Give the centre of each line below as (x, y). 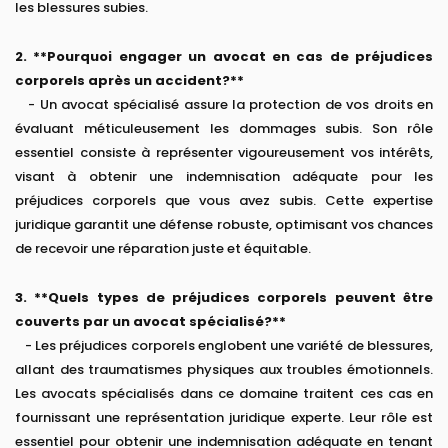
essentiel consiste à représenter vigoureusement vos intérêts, (224, 153)
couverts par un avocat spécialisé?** (150, 322)
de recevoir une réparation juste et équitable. (163, 249)
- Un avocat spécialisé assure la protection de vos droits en (224, 105)
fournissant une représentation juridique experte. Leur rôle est (224, 418)
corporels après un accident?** (129, 81)
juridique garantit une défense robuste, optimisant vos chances (224, 225)
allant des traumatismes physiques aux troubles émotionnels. (224, 370)
